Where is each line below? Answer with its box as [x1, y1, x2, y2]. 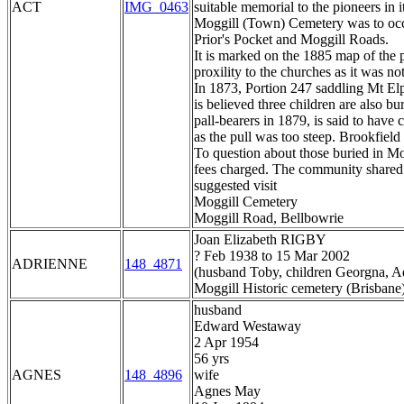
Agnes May [194, 383, 261, 399]
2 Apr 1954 [194, 335, 259, 351]
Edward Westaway [194, 318, 301, 335]
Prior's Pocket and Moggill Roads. [194, 32, 389, 48]
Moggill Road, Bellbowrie [194, 210, 344, 226]
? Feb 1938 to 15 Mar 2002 [194, 248, 350, 264]
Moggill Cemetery [194, 194, 298, 210]
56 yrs [194, 351, 229, 367]
